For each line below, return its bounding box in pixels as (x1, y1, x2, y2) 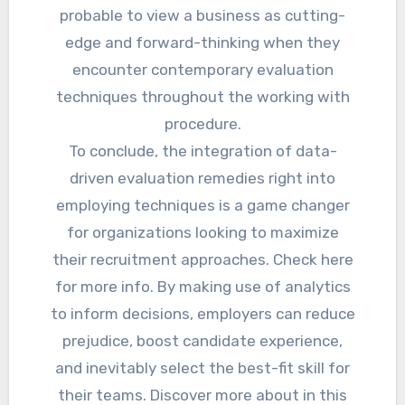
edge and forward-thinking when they (65, 33, 340, 52)
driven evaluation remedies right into (70, 169, 335, 188)
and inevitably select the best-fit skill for (55, 359, 350, 378)
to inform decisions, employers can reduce (50, 305, 355, 324)
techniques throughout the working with (55, 88, 350, 107)
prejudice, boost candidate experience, (62, 332, 343, 351)
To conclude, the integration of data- (68, 142, 337, 161)
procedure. (164, 115, 241, 134)
